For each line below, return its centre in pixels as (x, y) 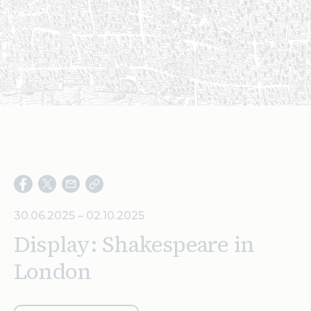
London (53, 271)
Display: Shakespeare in (134, 244)
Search (34, 18)
